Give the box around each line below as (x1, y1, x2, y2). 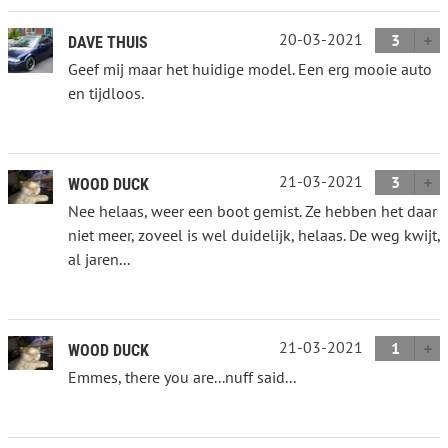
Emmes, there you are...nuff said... (68, 366, 296, 387)
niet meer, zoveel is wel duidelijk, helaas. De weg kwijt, (68, 224, 440, 245)
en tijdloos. (68, 82, 144, 103)
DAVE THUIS (68, 32, 148, 52)
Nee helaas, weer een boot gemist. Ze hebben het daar (68, 200, 437, 221)
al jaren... (68, 248, 130, 269)
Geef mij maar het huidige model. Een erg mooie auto (68, 58, 432, 79)
